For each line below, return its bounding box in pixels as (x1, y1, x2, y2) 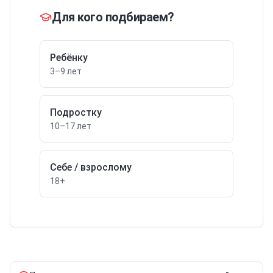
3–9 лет (50, 66, 82, 76)
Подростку (50, 107, 102, 118)
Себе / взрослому (50, 161, 132, 173)
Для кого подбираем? (52, 10, 174, 24)
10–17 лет (50, 121, 91, 131)
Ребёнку (50, 52, 88, 63)
